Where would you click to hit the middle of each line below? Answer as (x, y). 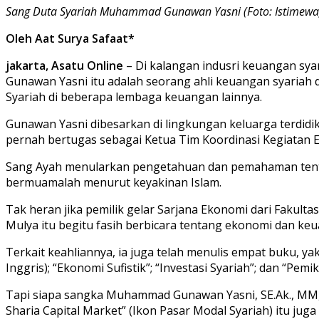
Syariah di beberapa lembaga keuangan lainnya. (134, 96)
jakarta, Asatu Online (64, 65)
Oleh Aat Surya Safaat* (70, 38)
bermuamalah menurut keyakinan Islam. (114, 182)
